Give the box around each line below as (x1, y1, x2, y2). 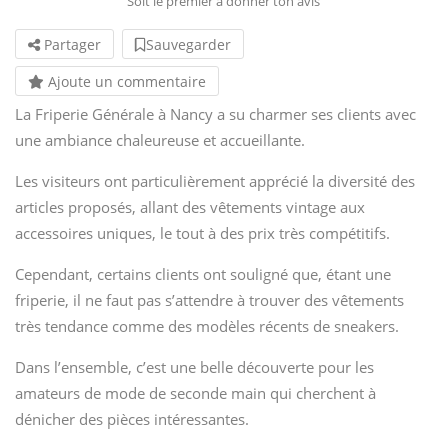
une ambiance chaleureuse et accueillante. (15, 129, 305, 150)
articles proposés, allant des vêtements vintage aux (15, 196, 365, 217)
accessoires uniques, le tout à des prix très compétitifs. (15, 222, 390, 243)
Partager (40, 34, 101, 54)
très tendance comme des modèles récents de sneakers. (15, 315, 399, 336)
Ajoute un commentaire (44, 71, 206, 91)
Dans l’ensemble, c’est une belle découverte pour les (15, 356, 374, 377)
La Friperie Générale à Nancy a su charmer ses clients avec (15, 103, 416, 124)
